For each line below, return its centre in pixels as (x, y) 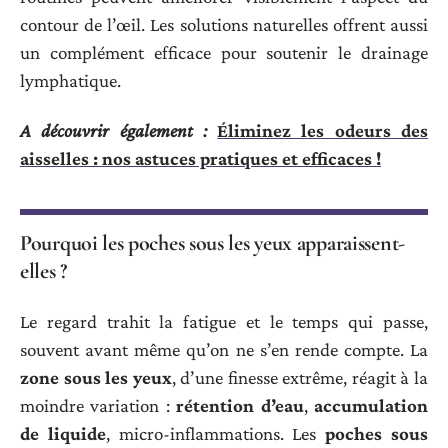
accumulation (371, 405)
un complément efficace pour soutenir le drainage (224, 52)
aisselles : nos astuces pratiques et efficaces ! (200, 159)
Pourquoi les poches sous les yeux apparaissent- (212, 243)
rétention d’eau (240, 405)
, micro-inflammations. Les (215, 433)
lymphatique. (70, 80)
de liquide (63, 433)
